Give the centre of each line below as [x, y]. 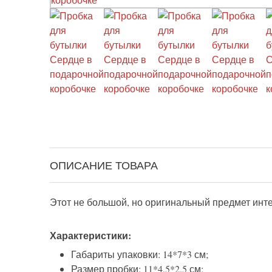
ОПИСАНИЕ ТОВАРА [104, 165]
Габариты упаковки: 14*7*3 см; [140, 254]
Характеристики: [90, 236]
